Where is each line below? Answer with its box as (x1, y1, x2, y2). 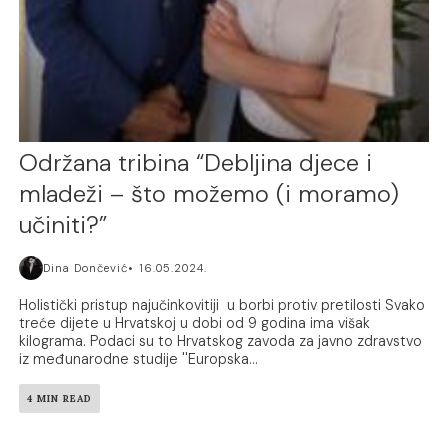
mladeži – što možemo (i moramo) (19, 178, 400, 210)
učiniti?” (19, 209, 108, 241)
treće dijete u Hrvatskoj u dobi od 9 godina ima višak (19, 314, 371, 333)
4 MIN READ (27, 392, 93, 406)
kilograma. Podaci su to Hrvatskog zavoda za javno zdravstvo (19, 332, 423, 351)
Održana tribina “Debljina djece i (19, 147, 373, 179)
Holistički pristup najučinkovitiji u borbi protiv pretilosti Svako (19, 296, 426, 315)
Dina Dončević (43, 261, 129, 276)
